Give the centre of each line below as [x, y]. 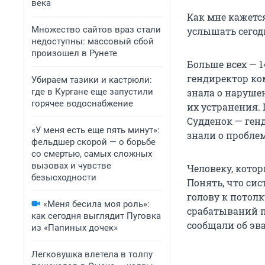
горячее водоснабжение [82, 104]
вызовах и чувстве [71, 166]
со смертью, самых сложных [92, 154]
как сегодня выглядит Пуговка [96, 216]
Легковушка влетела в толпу [92, 254]
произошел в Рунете [74, 53]
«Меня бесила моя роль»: [96, 204]
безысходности [64, 177]
